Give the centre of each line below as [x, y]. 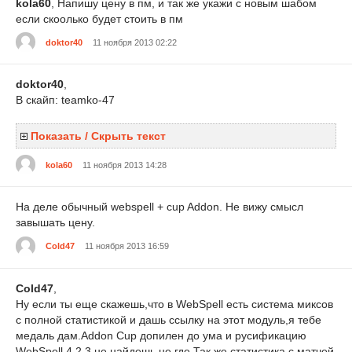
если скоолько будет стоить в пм [99, 18]
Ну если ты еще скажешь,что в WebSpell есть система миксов [174, 304]
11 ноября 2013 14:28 [125, 165]
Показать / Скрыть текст [98, 136]
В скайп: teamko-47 [65, 100]
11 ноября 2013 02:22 [135, 42]
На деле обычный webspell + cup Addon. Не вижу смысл [159, 207]
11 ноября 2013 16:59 [127, 246]
